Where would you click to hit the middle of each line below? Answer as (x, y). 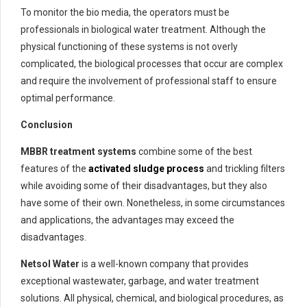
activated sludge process (146, 168)
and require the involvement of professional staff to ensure (149, 81)
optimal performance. (68, 98)
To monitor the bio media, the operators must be (125, 12)
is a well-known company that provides (164, 263)
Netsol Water (50, 263)
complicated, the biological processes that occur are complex (152, 63)
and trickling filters (246, 168)
